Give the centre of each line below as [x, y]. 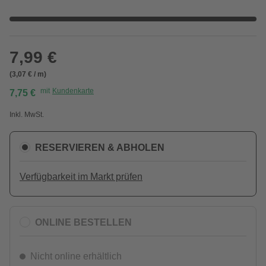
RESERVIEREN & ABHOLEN [100, 147]
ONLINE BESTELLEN [83, 222]
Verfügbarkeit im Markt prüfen [81, 177]
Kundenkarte [73, 91]
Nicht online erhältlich [76, 256]
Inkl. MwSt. [27, 115]
